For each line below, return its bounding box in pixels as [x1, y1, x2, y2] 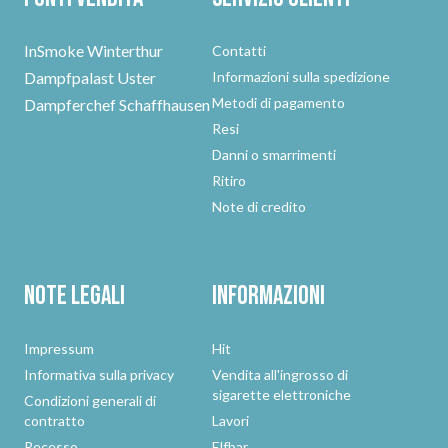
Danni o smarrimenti [212, 146, 336, 163]
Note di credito [212, 198, 306, 215]
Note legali [24, 281, 125, 312]
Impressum [24, 340, 94, 357]
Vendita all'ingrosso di [212, 366, 348, 383]
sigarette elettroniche [212, 386, 351, 403]
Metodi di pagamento [212, 94, 345, 111]
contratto [24, 412, 85, 429]
